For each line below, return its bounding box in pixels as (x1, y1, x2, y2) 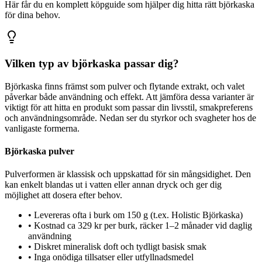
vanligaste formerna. (5, 123, 80, 133)
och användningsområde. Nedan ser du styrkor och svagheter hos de (5, 112, 256, 123)
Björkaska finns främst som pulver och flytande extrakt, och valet (5, 81, 244, 91)
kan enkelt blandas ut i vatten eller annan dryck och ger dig (5, 180, 222, 190)
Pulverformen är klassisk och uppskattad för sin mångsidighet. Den (5, 169, 251, 180)
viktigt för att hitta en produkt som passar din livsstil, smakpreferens (5, 102, 253, 112)
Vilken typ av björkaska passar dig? (5, 57, 179, 70)
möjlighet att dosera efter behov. (5, 190, 122, 201)
